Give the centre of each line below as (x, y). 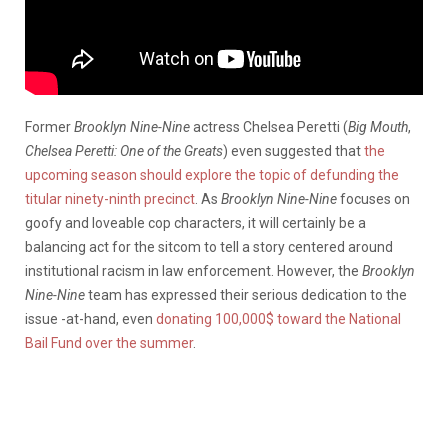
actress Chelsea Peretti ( (269, 126)
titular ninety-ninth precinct (110, 198)
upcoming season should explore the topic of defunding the (212, 174)
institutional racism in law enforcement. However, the (193, 270)
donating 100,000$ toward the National (278, 318)
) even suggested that (292, 150)
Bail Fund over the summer (109, 342)
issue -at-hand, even (90, 318)
